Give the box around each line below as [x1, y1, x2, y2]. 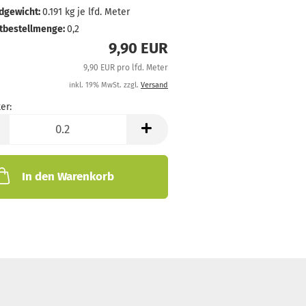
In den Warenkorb [21, 169, 114, 184]
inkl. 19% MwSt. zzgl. [68, 81, 141, 89]
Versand [140, 81, 168, 89]
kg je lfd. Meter [61, 6, 130, 18]
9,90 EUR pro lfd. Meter [83, 63, 168, 72]
